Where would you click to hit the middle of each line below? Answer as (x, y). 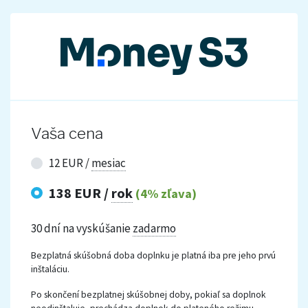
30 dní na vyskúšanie (82, 229)
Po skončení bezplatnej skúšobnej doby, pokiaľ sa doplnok (148, 295)
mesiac (108, 163)
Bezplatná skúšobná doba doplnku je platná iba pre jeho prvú (153, 256)
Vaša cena (67, 134)
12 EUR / (70, 163)
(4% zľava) (164, 193)
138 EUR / (80, 193)
